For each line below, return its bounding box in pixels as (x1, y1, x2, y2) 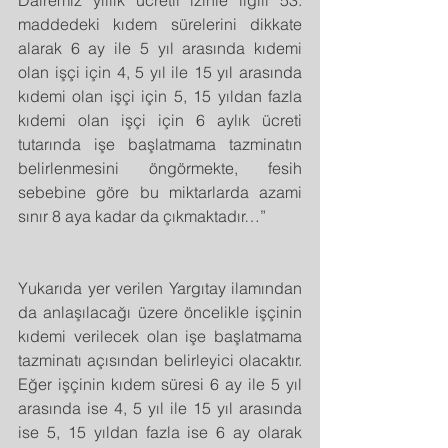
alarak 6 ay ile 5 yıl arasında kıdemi (18, 37, 302, 58)
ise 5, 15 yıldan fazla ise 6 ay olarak (18, 421, 302, 442)
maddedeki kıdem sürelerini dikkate (18, 13, 302, 34)
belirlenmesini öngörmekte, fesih (18, 157, 302, 178)
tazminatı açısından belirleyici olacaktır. (18, 349, 302, 370)
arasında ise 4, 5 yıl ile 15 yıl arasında (18, 397, 302, 418)
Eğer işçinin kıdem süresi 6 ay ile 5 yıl (18, 373, 302, 394)
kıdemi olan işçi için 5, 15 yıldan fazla (18, 85, 302, 106)
